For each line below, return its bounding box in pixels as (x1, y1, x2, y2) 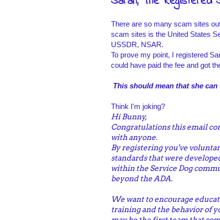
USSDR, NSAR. (111, 40, 165, 49)
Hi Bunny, (111, 112, 147, 122)
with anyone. (111, 133, 157, 142)
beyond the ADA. (111, 174, 172, 184)
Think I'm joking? (111, 102, 165, 111)
